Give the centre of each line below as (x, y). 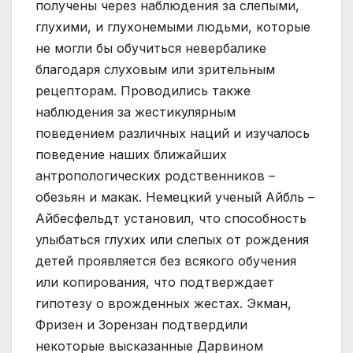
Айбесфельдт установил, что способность (171, 219)
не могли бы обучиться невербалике (151, 48)
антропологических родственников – (155, 176)
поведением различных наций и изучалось (173, 134)
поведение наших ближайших (131, 155)
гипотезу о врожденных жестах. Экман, (163, 304)
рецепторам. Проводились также (143, 91)
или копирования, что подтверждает (155, 282)
